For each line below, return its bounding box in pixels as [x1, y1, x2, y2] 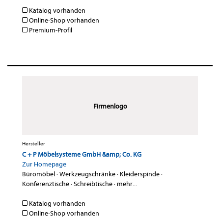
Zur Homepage [22, 160, 66, 169]
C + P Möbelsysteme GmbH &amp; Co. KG [22, 150, 141, 159]
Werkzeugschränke [59, 170, 115, 179]
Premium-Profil [27, 26, 72, 35]
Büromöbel [22, 170, 55, 179]
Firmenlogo [93, 102, 127, 111]
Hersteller [22, 140, 45, 147]
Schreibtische [74, 180, 112, 189]
